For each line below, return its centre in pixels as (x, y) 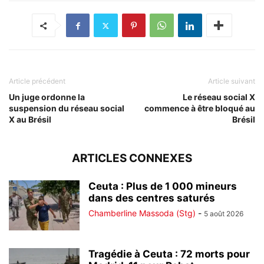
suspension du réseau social (67, 108)
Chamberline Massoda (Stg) (142, 213)
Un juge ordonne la (47, 97)
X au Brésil (30, 120)
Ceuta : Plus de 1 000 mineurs (163, 187)
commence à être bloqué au (200, 108)
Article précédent (37, 81)
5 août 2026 (224, 214)
